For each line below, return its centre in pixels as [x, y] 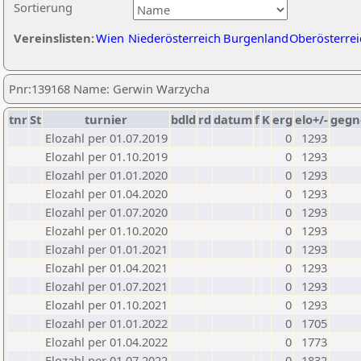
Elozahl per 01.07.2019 [106, 138]
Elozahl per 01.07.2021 [106, 286]
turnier [106, 119]
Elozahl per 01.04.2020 [106, 193]
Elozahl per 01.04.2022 [106, 342]
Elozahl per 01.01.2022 [106, 323]
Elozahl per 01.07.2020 [106, 212]
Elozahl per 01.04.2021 [106, 268]
